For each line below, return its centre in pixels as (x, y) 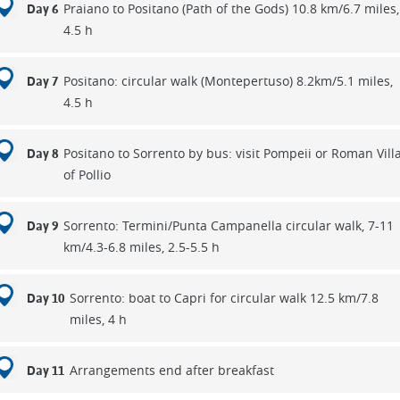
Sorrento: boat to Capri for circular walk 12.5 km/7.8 (224, 298)
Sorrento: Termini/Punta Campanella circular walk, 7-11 (228, 225)
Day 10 (45, 298)
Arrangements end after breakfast (171, 370)
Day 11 (45, 371)
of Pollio (87, 175)
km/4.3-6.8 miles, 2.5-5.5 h (141, 247)
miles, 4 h (98, 319)
